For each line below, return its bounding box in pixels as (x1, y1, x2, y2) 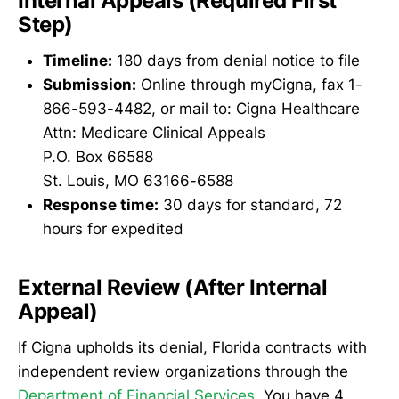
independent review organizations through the (18, 362, 348, 380)
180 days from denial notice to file (112, 51, 360, 69)
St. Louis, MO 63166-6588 (43, 171, 233, 190)
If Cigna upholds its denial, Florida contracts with (18, 338, 367, 356)
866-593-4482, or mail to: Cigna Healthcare (43, 99, 360, 118)
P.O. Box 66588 (43, 147, 153, 166)
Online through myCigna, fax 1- (136, 75, 362, 94)
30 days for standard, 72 (159, 195, 342, 214)
